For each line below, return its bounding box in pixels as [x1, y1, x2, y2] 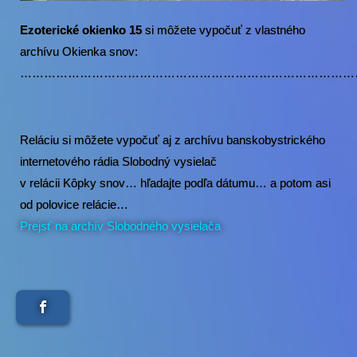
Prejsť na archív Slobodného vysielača [20, 218, 221, 233]
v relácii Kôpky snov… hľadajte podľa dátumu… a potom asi [20, 175, 331, 190]
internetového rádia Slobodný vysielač [20, 154, 217, 168]
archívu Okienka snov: [20, 44, 138, 58]
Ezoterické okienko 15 [20, 22, 145, 37]
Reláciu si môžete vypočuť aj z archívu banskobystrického [20, 132, 325, 147]
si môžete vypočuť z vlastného [145, 22, 305, 37]
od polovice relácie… [20, 197, 128, 211]
